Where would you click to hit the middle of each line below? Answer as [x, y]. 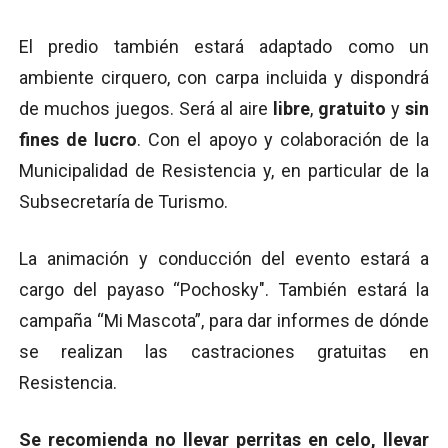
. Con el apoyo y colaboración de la [283, 140]
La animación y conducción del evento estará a [224, 259]
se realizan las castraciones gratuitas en [224, 352]
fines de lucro [78, 140]
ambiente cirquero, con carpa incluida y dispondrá [224, 78]
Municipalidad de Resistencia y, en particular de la [224, 171]
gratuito [351, 109]
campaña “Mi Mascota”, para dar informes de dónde [224, 321]
